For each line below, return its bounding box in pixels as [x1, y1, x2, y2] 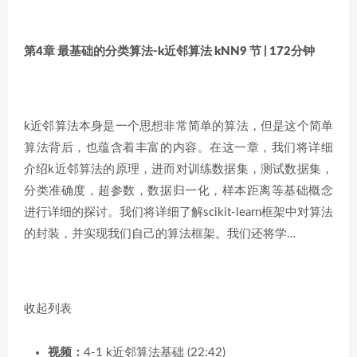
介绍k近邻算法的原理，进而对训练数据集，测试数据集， [24, 163, 333, 175]
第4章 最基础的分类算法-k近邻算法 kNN [24, 45, 240, 57]
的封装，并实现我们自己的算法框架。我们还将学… [24, 227, 296, 240]
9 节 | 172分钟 [240, 45, 315, 57]
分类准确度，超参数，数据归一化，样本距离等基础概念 [24, 184, 333, 197]
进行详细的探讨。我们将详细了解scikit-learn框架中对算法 [24, 206, 333, 218]
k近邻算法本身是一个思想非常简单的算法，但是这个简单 [24, 120, 333, 132]
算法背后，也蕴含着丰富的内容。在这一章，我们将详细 [24, 141, 333, 154]
